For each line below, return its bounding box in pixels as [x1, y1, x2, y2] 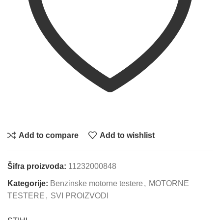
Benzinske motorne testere [50, 179, 143, 188]
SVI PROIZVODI [51, 191, 109, 200]
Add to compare [18, 131, 79, 139]
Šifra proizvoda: [7, 162, 68, 170]
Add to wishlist [99, 131, 155, 139]
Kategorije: [7, 179, 48, 188]
